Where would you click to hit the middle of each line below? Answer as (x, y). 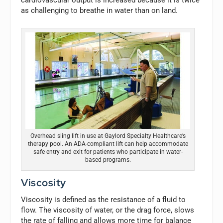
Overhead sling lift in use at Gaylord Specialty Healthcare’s (108, 136)
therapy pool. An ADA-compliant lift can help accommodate (108, 144)
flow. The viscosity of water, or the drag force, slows (108, 210)
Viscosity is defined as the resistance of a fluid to (104, 199)
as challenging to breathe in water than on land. (100, 11)
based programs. (108, 160)
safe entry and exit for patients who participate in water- (108, 152)
